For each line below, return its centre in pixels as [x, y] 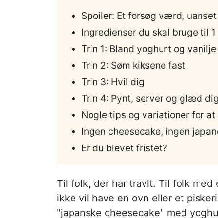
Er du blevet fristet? [124, 148]
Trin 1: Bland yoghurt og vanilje [149, 48]
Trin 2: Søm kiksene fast [133, 65]
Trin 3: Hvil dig [113, 82]
